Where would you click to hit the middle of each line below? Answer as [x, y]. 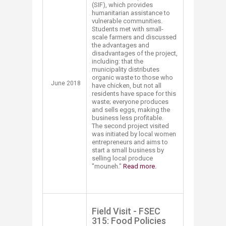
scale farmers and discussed [134, 37]
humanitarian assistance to [131, 13]
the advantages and [121, 45]
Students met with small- [128, 29]
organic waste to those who [132, 77]
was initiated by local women [134, 134]
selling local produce [122, 158]
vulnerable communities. [127, 21]
